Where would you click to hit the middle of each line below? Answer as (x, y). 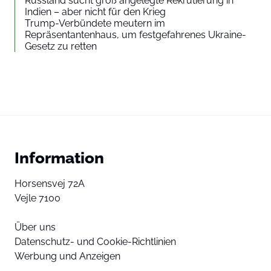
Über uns (35, 227)
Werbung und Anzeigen (67, 256)
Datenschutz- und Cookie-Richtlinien (95, 242)
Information (59, 158)
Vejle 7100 (38, 198)
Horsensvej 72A (50, 184)
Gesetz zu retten (61, 46)
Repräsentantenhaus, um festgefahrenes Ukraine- (135, 35)
